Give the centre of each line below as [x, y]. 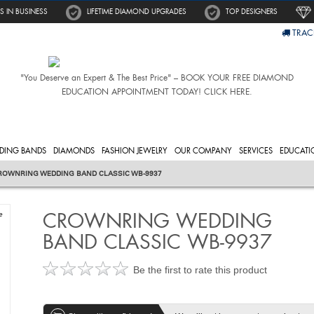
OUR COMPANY [203, 150]
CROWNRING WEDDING [157, 221]
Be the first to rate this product [200, 269]
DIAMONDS [74, 150]
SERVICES [256, 150]
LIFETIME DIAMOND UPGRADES [137, 12]
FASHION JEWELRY [135, 150]
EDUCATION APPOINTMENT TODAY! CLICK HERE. [157, 92]
